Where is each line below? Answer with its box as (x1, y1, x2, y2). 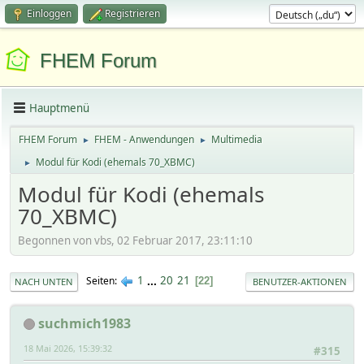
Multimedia (211, 132, 262, 146)
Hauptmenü (29, 100, 89, 115)
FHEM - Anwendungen (94, 132, 194, 146)
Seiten (86, 274, 115, 288)
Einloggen (27, 6, 71, 20)
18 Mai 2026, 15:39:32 (24, 341, 112, 354)
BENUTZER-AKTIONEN (253, 275, 347, 288)
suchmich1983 (38, 314, 131, 332)
